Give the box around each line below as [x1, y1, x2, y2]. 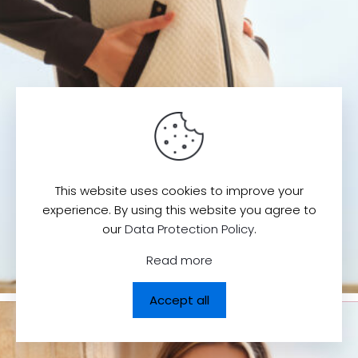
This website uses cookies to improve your [54, 182, 304, 199]
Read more [145, 252, 213, 268]
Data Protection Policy [124, 221, 254, 237]
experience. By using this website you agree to [42, 201, 316, 218]
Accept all [149, 292, 209, 308]
